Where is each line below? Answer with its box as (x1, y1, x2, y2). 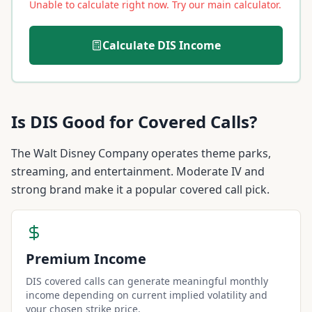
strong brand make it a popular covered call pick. (11, 182, 270, 197)
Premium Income (26, 249, 146, 268)
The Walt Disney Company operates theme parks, (11, 146, 271, 161)
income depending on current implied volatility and (26, 288, 267, 302)
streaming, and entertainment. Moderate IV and (11, 164, 265, 179)
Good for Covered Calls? (58, 110, 257, 133)
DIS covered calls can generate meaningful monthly (26, 274, 268, 288)
